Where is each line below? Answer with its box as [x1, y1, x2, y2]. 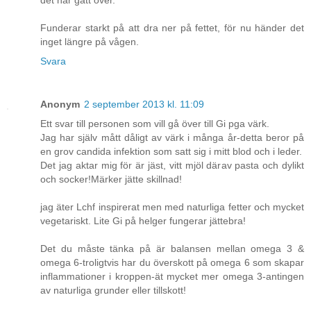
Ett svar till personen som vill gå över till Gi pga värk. [40, 118, 269, 130]
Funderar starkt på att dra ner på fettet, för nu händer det [40, 22, 304, 34]
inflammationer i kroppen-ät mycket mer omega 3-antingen [40, 271, 304, 283]
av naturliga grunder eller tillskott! [40, 285, 186, 296]
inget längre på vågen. [40, 36, 139, 48]
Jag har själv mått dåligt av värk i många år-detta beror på [40, 132, 304, 144]
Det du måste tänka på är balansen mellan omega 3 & [40, 243, 304, 255]
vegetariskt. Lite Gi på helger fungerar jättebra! [40, 215, 246, 227]
